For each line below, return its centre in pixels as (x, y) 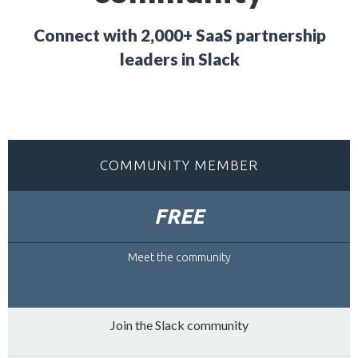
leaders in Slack (179, 59)
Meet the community (179, 257)
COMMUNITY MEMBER (179, 165)
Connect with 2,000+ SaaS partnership (179, 35)
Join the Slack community (179, 325)
